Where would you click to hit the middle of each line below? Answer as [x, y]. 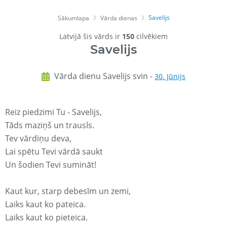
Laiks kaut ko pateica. [45, 204]
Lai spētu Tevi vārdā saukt [54, 152]
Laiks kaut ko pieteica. [46, 218]
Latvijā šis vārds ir [91, 36]
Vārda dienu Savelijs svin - [104, 76]
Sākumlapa [73, 18]
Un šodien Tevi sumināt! [51, 165]
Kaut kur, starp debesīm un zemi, [68, 191]
